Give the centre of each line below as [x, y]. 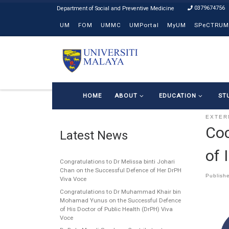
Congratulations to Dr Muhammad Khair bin [120, 191]
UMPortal [144, 25]
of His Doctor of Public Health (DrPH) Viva [116, 209]
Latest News [94, 135]
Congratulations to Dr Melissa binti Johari [117, 162]
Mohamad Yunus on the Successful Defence [120, 200]
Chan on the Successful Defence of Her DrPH [121, 170]
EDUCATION [178, 96]
